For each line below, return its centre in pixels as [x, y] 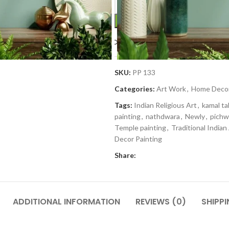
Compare [140, 42]
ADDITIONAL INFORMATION [66, 202]
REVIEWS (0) [161, 202]
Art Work [171, 89]
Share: [125, 155]
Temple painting [140, 128]
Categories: [135, 89]
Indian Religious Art [165, 105]
